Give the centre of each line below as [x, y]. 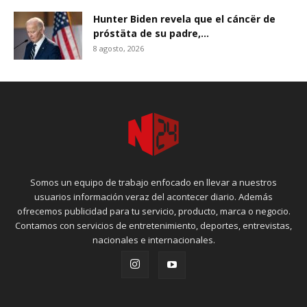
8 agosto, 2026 [119, 49]
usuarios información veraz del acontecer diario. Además [153, 197]
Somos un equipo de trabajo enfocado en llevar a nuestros [153, 183]
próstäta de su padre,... [151, 34]
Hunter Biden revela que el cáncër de [184, 19]
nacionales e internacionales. [153, 240]
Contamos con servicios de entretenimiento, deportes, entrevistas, [153, 226]
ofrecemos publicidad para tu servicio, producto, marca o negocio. [153, 211]
